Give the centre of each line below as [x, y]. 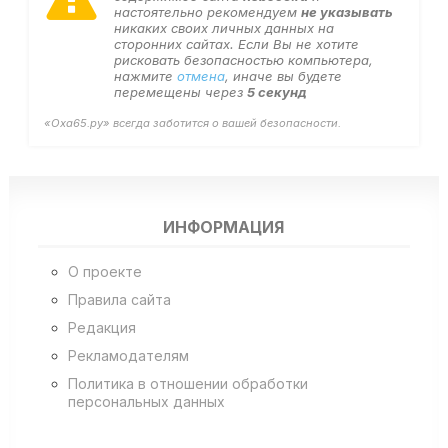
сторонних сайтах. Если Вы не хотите [236, 43]
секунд [280, 91]
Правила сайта [119, 299]
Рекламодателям [128, 355]
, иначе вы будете [283, 75]
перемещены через [180, 91]
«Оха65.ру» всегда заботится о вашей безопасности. [192, 122]
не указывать [346, 11]
